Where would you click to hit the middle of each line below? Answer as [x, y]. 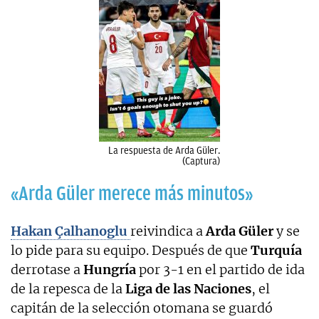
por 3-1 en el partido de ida [220, 269]
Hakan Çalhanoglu [70, 231]
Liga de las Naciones [187, 288]
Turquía [276, 250]
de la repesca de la [67, 288]
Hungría [110, 269]
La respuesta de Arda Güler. [164, 150]
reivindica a [168, 231]
